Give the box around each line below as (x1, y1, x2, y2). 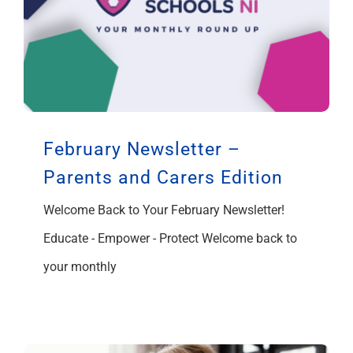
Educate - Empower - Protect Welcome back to (43, 230, 297, 246)
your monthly (43, 258, 117, 274)
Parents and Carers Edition (43, 166, 283, 188)
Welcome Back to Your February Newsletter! (43, 202, 284, 217)
